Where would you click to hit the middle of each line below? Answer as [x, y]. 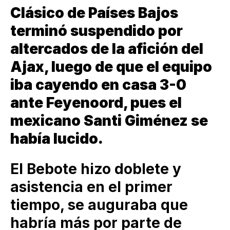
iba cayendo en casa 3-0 [98, 84]
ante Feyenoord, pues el [96, 102]
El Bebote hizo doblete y [96, 169]
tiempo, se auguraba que [99, 205]
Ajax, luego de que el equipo [111, 66]
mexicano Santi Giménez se [109, 120]
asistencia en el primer [91, 187]
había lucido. [57, 138]
